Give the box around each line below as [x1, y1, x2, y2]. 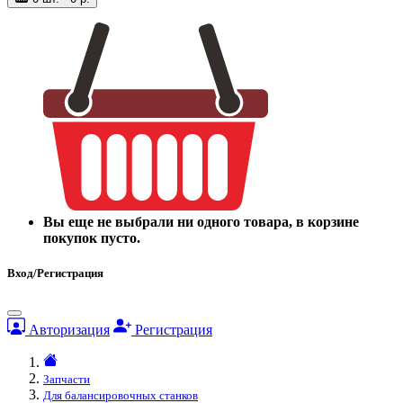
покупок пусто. [43, 230, 140, 246]
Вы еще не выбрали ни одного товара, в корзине [43, 214, 359, 230]
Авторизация [25, 322, 110, 338]
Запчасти [43, 372, 90, 387]
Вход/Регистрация [7, 266, 103, 281]
